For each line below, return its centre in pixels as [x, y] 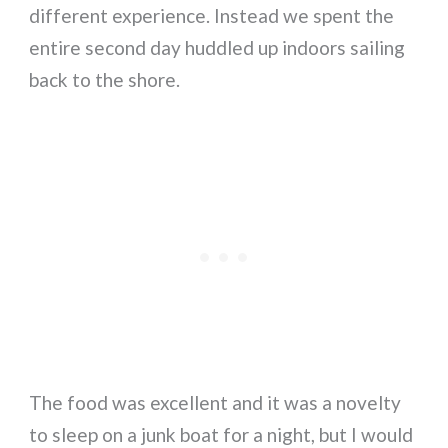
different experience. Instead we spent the [212, 16]
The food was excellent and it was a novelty [215, 402]
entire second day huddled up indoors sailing [217, 48]
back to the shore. [105, 80]
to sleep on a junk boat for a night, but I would [221, 434]
